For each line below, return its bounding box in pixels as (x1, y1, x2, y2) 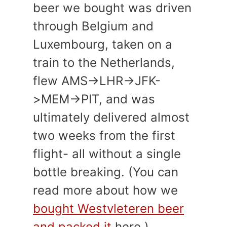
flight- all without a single (33, 146, 181, 161)
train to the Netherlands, (33, 55, 175, 70)
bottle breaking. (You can (33, 165, 178, 179)
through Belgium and (33, 19, 154, 33)
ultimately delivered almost (33, 110, 190, 125)
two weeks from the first (33, 128, 175, 143)
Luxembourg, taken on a (33, 37, 172, 52)
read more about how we (33, 183, 178, 198)
